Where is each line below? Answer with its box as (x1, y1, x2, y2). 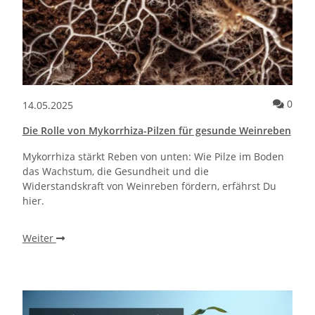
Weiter (22, 231, 56, 245)
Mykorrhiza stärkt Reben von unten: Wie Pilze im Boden (22, 150, 284, 164)
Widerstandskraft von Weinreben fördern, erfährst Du (22, 179, 276, 193)
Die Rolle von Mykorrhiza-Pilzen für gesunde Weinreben (22, 124, 291, 138)
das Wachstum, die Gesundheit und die (22, 165, 209, 179)
